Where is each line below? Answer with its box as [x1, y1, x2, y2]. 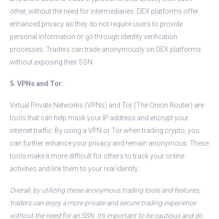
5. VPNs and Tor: [10, 79, 64, 88]
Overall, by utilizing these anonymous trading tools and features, [10, 186, 200, 194]
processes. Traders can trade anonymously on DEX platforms [10, 45, 201, 53]
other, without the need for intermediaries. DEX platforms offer [10, 7, 198, 15]
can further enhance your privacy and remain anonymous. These [10, 139, 209, 147]
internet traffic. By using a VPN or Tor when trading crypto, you [10, 126, 199, 134]
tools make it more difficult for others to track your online [10, 152, 184, 160]
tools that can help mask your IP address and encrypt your [10, 113, 189, 122]
